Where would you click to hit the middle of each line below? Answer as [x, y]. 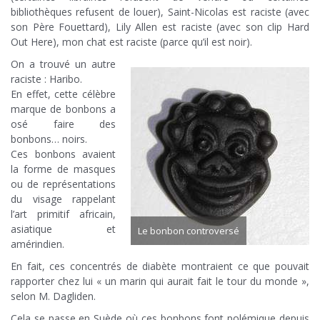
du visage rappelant [63, 199]
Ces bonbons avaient [63, 154]
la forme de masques [63, 169]
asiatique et [63, 229]
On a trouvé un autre [63, 64]
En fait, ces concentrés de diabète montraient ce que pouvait [160, 266]
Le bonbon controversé [189, 231]
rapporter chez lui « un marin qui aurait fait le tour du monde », [160, 281]
